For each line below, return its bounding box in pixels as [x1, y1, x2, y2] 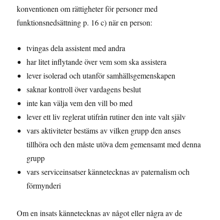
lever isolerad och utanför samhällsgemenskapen [27, 70, 176, 81]
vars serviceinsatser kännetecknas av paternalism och [27, 166, 190, 177]
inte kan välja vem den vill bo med [27, 98, 133, 109]
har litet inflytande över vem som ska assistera [27, 56, 167, 67]
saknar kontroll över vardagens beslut [27, 84, 141, 95]
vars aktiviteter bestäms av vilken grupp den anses [27, 125, 181, 136]
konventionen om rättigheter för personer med [17, 3, 158, 14]
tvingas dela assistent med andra [27, 43, 126, 54]
